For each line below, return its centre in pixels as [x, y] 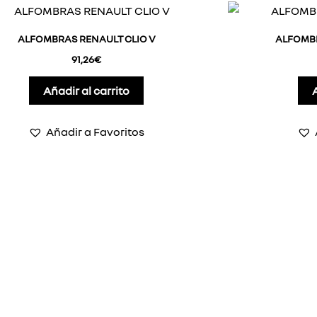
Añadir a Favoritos [95, 131]
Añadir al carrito [86, 90]
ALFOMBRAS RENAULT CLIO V [86, 38]
